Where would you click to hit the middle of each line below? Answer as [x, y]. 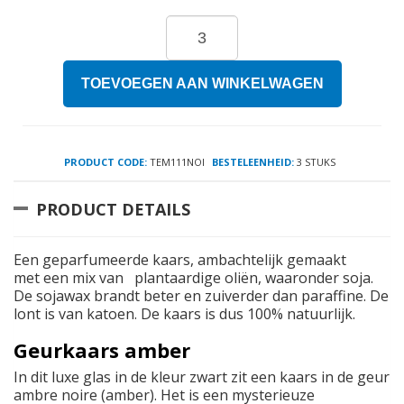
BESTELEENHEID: [253, 162]
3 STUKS [315, 162]
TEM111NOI [176, 162]
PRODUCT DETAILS [113, 210]
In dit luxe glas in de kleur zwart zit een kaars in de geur [202, 377]
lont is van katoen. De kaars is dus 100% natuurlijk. [186, 314]
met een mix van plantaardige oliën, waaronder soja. [193, 278]
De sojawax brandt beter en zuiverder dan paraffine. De [201, 296]
